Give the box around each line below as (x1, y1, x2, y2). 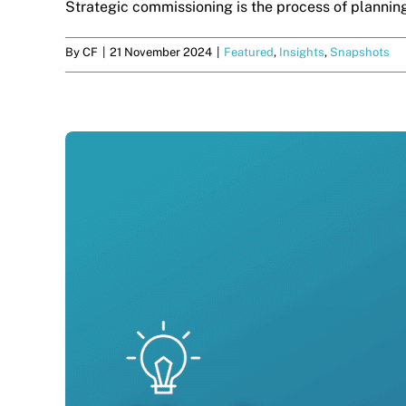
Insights (279, 45, 324, 59)
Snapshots (330, 45, 390, 59)
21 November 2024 (110, 45, 212, 59)
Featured (224, 45, 274, 59)
